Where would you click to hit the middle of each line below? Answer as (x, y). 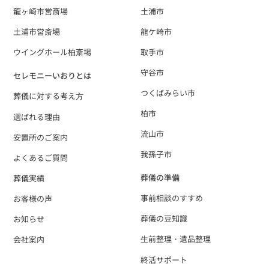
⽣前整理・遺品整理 (176, 238)
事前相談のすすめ (172, 198)
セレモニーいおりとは (53, 75)
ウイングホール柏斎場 (53, 52)
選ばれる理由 (37, 116)
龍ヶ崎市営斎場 (41, 11)
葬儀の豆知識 (164, 218)
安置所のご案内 (41, 137)
